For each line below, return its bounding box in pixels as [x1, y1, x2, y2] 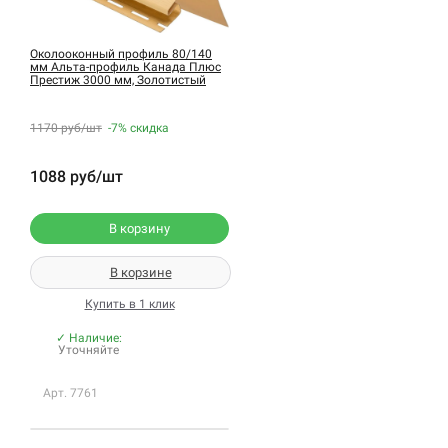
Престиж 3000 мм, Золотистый [30, 73, 206, 88]
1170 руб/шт [30, 121, 102, 136]
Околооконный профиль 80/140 [30, 47, 212, 62]
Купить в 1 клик [84, 297, 175, 312]
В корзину [109, 221, 170, 237]
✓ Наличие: [55, 331, 122, 346]
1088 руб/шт [30, 167, 123, 187]
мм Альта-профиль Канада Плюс [30, 60, 221, 75]
